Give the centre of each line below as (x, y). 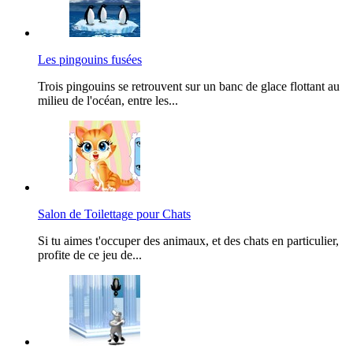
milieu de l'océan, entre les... (108, 100)
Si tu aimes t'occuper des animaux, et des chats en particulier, (188, 240)
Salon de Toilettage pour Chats (114, 214)
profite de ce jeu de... (90, 255)
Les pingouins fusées (90, 59)
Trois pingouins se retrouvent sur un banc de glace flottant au (189, 86)
